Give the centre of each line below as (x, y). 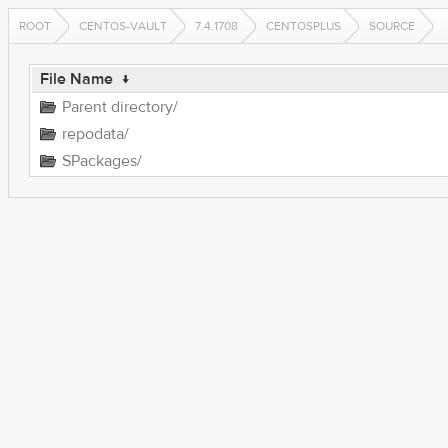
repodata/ (95, 134)
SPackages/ (101, 161)
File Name (76, 79)
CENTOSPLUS (303, 26)
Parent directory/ (119, 107)
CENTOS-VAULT (123, 26)
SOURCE (392, 26)
